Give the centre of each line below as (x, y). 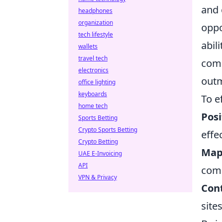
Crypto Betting (98, 141)
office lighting (97, 82)
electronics (93, 70)
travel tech (93, 58)
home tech (93, 106)
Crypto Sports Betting (108, 130)
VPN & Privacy (98, 177)
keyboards (93, 94)
